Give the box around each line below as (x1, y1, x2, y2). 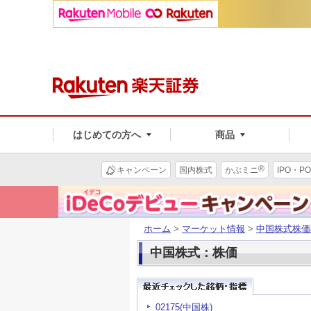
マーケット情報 (182, 223, 245, 234)
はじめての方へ (72, 128, 141, 140)
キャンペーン (117, 165, 167, 175)
